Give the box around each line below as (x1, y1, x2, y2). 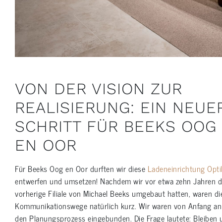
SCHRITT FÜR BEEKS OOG (15, 117, 217, 136)
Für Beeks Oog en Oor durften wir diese (15, 162, 148, 175)
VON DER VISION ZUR (15, 79, 182, 99)
